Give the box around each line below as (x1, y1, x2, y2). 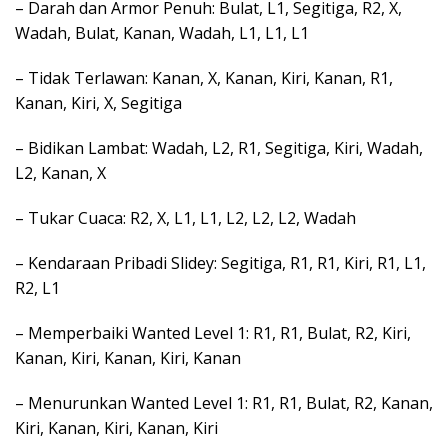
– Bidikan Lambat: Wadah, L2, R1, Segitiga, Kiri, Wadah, (15, 137, 423, 159)
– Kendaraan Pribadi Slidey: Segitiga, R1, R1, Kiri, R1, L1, (15, 252, 426, 274)
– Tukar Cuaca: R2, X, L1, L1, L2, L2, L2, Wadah (15, 207, 356, 229)
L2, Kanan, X (15, 162, 106, 184)
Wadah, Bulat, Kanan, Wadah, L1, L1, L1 (15, 22, 309, 44)
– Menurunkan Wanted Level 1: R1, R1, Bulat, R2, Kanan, (15, 392, 433, 414)
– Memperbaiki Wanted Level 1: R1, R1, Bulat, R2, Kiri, (15, 322, 411, 344)
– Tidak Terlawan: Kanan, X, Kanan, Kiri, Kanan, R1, (15, 67, 393, 89)
